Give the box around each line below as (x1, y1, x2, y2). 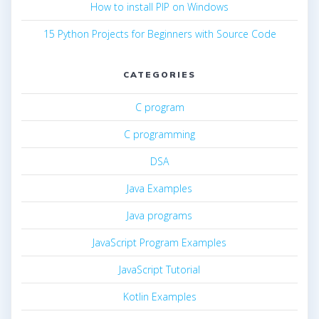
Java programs (127, 209, 192, 223)
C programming (124, 127, 195, 142)
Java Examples (127, 182, 192, 196)
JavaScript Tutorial (119, 263, 200, 277)
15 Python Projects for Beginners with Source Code (43, 27, 276, 41)
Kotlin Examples (122, 290, 197, 304)
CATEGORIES (123, 69, 196, 80)
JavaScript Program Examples (93, 236, 226, 250)
